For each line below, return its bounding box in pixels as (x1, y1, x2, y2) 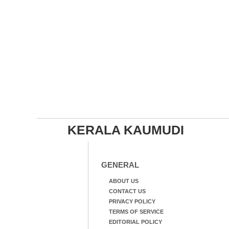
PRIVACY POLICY (108, 198, 155, 204)
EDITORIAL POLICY (108, 219, 162, 225)
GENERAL (101, 161, 139, 169)
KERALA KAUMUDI (67, 123, 184, 137)
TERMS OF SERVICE (108, 209, 164, 215)
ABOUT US (108, 178, 139, 184)
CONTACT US (108, 188, 146, 194)
